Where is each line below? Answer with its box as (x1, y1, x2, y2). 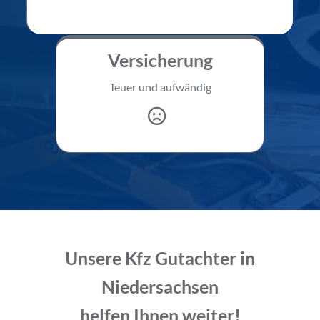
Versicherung (107, 49, 213, 71)
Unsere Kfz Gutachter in (65, 246, 255, 269)
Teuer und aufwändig (109, 79, 211, 94)
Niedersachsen (101, 275, 219, 297)
